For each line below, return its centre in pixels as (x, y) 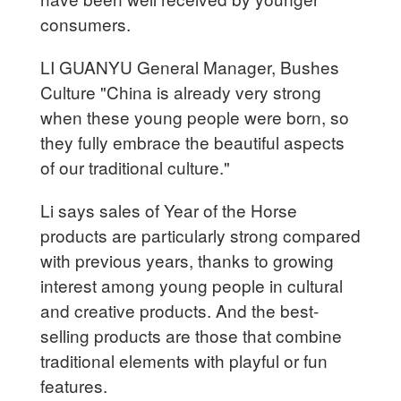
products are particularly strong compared (201, 235)
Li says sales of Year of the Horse (169, 209)
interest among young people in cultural (192, 285)
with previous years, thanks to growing (188, 260)
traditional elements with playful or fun (184, 360)
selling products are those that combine (192, 335)
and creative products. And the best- (180, 310)
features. (77, 385)
